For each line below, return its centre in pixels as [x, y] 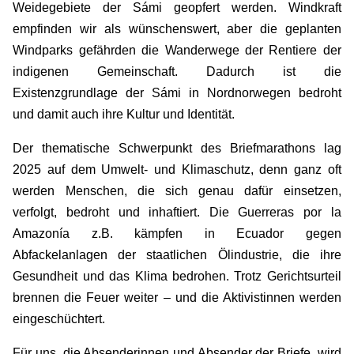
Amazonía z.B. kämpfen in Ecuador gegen [177, 233]
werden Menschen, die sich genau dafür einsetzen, [177, 190]
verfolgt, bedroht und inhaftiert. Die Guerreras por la [177, 212]
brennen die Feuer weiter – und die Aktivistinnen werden [177, 297]
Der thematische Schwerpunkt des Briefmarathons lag [177, 148]
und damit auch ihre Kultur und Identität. [124, 114]
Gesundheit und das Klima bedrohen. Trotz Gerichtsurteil [177, 276]
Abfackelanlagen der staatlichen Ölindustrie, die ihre [177, 254]
